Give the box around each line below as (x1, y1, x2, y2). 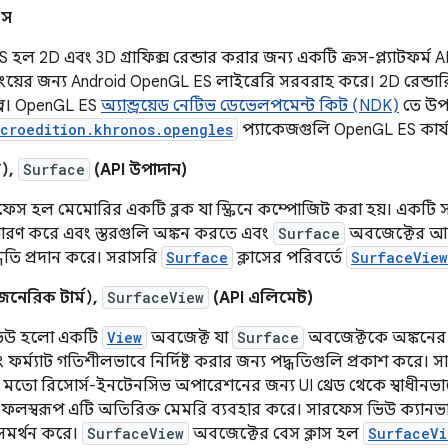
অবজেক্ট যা (147, 328, 232, 348)
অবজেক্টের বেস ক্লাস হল (189, 424, 363, 444)
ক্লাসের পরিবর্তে (233, 248, 346, 268)
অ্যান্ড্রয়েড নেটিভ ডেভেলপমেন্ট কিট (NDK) (101, 96, 399, 116)
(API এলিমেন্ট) (209, 288, 313, 308)
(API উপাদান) (90, 160, 187, 180)
